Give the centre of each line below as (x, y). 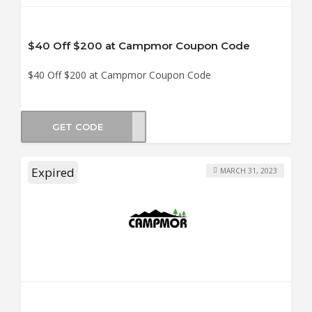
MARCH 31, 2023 (249, 170)
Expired (53, 173)
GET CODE (77, 126)
